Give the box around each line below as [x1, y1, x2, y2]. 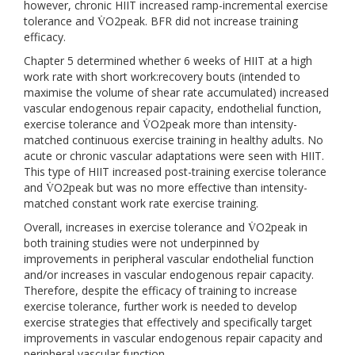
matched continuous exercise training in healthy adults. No [24, 132, 323, 147]
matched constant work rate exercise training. [24, 196, 258, 211]
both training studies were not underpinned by [24, 235, 259, 250]
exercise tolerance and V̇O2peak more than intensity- [24, 116, 297, 132]
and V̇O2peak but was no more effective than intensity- [24, 180, 307, 195]
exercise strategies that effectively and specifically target [24, 315, 312, 330]
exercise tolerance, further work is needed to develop [24, 299, 297, 314]
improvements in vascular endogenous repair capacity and [24, 330, 323, 345]
